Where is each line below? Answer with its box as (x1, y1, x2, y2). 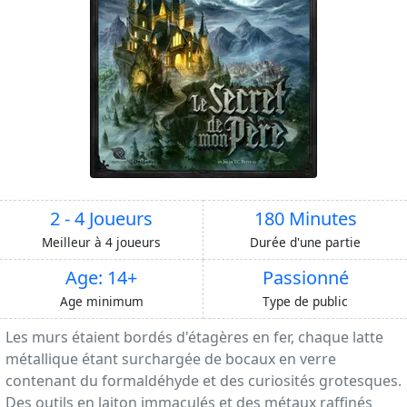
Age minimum (59, 293, 144, 311)
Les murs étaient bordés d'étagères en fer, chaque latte (5, 327, 383, 348)
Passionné (262, 265, 349, 291)
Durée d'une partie (250, 233, 361, 252)
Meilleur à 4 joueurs (42, 233, 161, 252)
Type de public (263, 293, 348, 311)
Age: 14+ (65, 265, 137, 291)
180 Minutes (253, 206, 357, 232)
